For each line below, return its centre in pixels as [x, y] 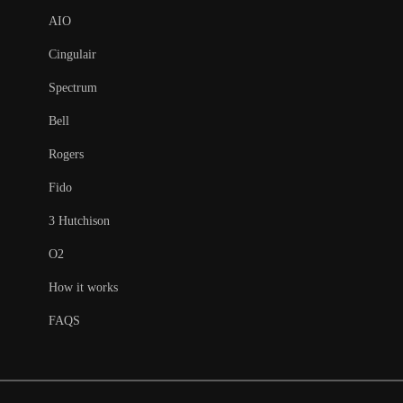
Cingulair [72, 54]
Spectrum [73, 88]
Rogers [66, 154]
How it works [83, 287]
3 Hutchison [79, 221]
